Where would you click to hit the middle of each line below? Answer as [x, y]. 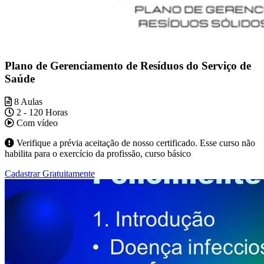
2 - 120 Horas [41, 113]
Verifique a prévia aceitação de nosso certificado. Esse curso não [135, 143]
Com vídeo [36, 123]
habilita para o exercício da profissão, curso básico [98, 154]
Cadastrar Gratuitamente [50, 174]
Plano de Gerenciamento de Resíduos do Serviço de [128, 66]
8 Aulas [27, 102]
